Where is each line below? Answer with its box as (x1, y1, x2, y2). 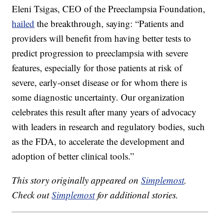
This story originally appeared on (12, 174, 141, 187)
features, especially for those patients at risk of (12, 61, 183, 74)
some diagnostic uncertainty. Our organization (12, 91, 185, 104)
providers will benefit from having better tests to (12, 32, 192, 45)
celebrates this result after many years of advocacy (12, 106, 197, 118)
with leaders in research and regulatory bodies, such (12, 120, 205, 133)
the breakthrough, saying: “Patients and (34, 17, 185, 30)
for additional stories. (95, 189, 179, 201)
